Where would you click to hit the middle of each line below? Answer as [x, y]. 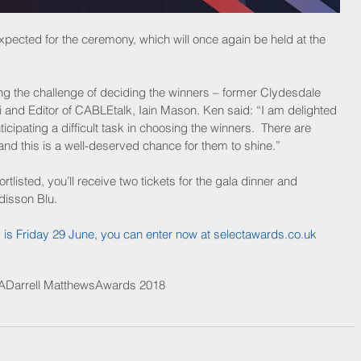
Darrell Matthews [50, 285]
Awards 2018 [130, 285]
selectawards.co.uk [265, 234]
